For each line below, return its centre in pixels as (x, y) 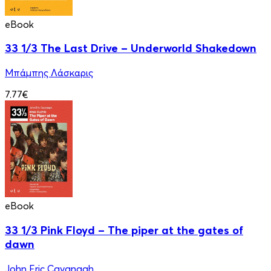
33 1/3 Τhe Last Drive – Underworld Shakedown (131, 48)
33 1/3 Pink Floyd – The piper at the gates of (124, 230)
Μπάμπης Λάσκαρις (49, 73)
